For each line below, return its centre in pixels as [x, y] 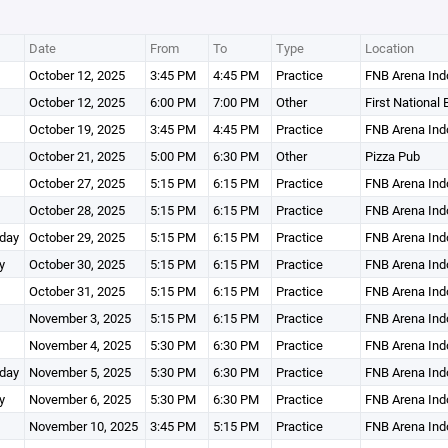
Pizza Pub [392, 156]
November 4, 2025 [79, 345]
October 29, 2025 [76, 237]
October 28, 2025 [76, 210]
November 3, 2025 [79, 318]
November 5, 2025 [79, 372]
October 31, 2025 [76, 291]
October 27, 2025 [76, 183]
